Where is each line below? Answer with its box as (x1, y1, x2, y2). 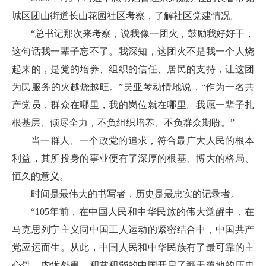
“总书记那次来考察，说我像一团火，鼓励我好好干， (31, 28, 254, 39)
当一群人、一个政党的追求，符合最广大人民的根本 (31, 135, 254, 145)
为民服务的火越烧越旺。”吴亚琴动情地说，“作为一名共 (12, 82, 254, 92)
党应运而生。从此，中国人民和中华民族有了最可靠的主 (12, 242, 254, 252)
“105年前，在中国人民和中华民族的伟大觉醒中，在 (31, 207, 254, 217)
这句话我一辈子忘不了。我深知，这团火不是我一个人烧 (12, 46, 254, 56)
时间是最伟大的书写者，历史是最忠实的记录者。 (31, 189, 240, 199)
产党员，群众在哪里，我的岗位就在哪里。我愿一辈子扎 (12, 100, 254, 110)
